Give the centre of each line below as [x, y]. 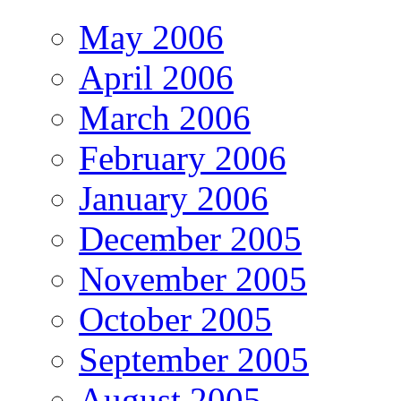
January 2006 [174, 198]
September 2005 [194, 359]
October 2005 [175, 319]
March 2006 [165, 117]
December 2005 [190, 238]
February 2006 [183, 158]
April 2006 [156, 77]
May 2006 [151, 37]
